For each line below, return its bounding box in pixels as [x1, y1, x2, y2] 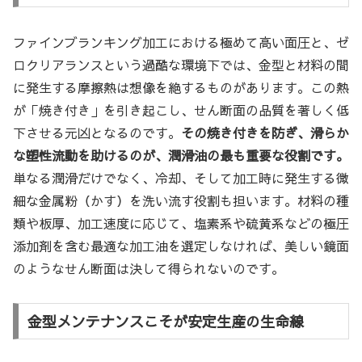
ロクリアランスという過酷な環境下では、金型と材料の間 [13, 56, 349, 74]
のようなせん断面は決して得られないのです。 [13, 259, 284, 278]
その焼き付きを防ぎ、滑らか [181, 124, 349, 142]
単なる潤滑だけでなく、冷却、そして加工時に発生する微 [13, 169, 349, 187]
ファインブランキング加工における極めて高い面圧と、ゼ [13, 33, 349, 52]
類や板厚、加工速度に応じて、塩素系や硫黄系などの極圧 [13, 214, 349, 233]
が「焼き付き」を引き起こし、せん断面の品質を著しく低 [13, 101, 349, 120]
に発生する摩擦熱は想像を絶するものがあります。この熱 [13, 78, 349, 97]
